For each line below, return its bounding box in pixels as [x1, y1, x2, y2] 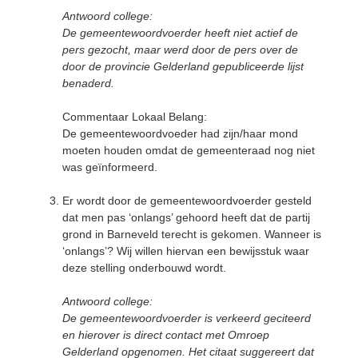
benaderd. [62, 76, 114, 89]
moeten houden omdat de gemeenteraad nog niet [62, 143, 315, 157]
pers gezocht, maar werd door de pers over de [62, 42, 298, 56]
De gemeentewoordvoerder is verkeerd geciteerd [62, 311, 311, 324]
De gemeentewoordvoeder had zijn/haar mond [62, 126, 298, 140]
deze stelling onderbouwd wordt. [62, 261, 226, 274]
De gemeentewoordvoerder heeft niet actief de [62, 26, 298, 39]
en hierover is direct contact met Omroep [62, 328, 269, 341]
